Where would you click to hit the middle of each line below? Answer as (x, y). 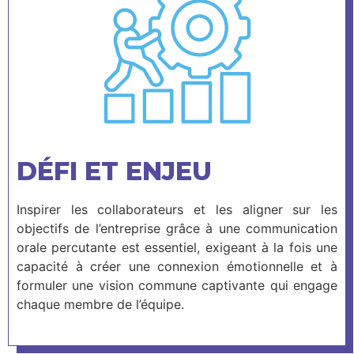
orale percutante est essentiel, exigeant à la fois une (177, 247)
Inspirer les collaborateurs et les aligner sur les (177, 209)
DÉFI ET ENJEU (114, 171)
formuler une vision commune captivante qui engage (177, 285)
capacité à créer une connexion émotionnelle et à (177, 266)
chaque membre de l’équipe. (100, 304)
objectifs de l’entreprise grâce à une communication (177, 228)
